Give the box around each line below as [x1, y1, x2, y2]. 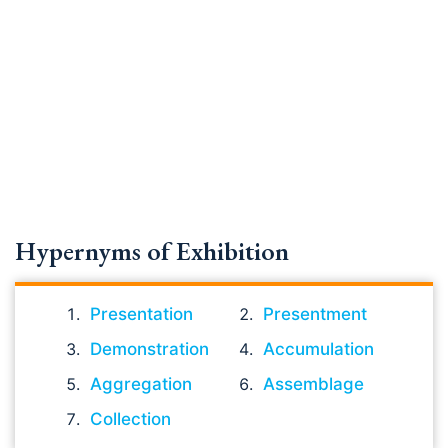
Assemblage [263, 374, 365, 394]
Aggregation [90, 374, 192, 394]
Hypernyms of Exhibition [15, 234, 289, 268]
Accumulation [263, 339, 375, 359]
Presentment [263, 304, 368, 324]
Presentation [90, 304, 193, 324]
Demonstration [90, 339, 209, 359]
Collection [90, 409, 171, 429]
